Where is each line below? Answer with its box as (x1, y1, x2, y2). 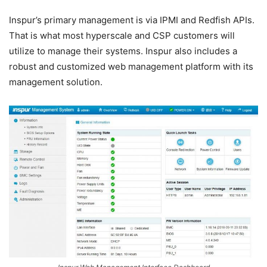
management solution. (9, 76, 103, 88)
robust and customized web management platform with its (9, 61, 253, 72)
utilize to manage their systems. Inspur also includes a (9, 45, 237, 57)
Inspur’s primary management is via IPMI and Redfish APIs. (9, 14, 254, 26)
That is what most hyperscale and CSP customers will (9, 30, 235, 41)
